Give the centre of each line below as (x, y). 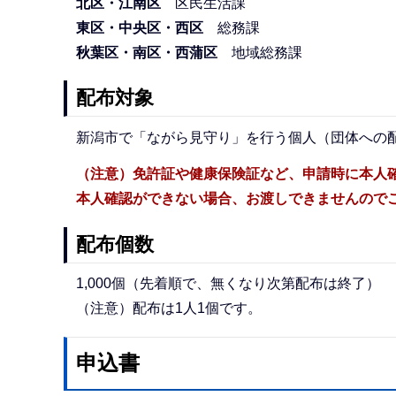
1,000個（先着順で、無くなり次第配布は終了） (228, 284)
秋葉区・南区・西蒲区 (153, 52)
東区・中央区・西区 (139, 27)
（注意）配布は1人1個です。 (168, 308)
